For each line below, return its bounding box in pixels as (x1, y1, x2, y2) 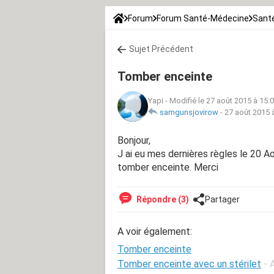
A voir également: (117, 225, 192, 237)
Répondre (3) (135, 194, 189, 204)
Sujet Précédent (129, 43, 193, 54)
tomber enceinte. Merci (117, 161, 218, 173)
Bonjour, (117, 134, 150, 146)
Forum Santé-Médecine (157, 13, 249, 23)
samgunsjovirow (160, 107, 218, 117)
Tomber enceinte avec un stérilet (117, 257, 261, 270)
